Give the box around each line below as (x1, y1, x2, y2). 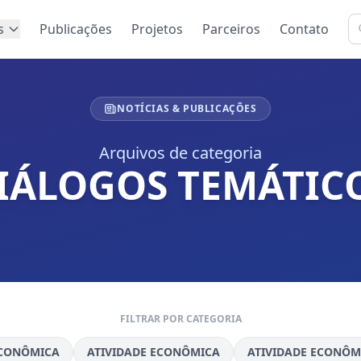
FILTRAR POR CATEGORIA (119, 312, 242, 326)
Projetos (131, 20, 183, 38)
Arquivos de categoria (99, 142, 262, 164)
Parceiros (202, 20, 260, 38)
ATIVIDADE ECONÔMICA (86, 344, 220, 359)
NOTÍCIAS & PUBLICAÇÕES (117, 102, 257, 115)
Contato (280, 20, 329, 38)
